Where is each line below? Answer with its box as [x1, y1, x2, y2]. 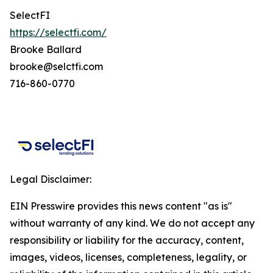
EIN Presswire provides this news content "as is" [10, 200, 232, 212]
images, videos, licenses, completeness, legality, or [10, 251, 247, 263]
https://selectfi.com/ [10, 26, 107, 38]
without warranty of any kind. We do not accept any [10, 217, 255, 229]
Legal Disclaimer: [10, 173, 91, 185]
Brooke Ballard [10, 43, 82, 55]
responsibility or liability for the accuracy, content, [10, 234, 244, 246]
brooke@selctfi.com [10, 60, 103, 73]
